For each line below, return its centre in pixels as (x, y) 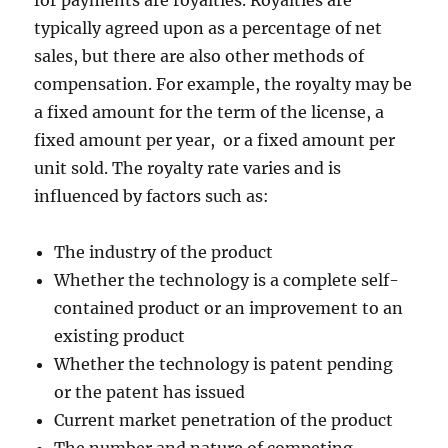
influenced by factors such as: (152, 196)
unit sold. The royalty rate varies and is (188, 168)
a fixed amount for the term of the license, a (209, 112)
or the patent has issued (150, 392)
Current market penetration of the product (224, 420)
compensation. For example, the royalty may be (223, 84)
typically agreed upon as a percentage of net (208, 28)
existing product (120, 336)
